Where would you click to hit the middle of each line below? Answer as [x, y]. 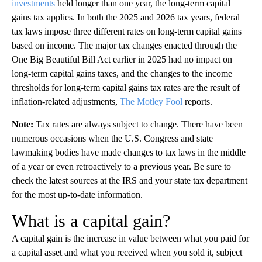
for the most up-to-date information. [77, 195]
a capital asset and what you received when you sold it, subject [127, 253]
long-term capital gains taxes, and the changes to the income [122, 74]
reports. [197, 102]
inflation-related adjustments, [66, 102]
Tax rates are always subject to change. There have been [139, 125]
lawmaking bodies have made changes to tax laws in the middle [129, 153]
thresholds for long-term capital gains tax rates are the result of [126, 88]
